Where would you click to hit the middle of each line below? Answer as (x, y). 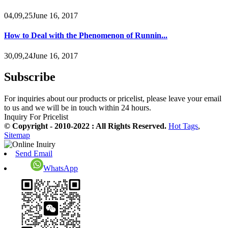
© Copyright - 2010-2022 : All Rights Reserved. (86, 126)
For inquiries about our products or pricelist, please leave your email (113, 99)
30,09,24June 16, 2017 (41, 55)
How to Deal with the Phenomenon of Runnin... (86, 36)
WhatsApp (61, 168)
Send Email (34, 154)
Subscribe (30, 77)
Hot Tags (183, 126)
